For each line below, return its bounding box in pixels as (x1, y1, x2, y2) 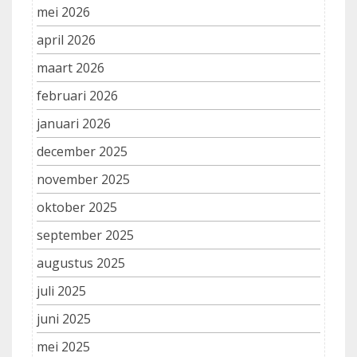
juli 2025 (37, 282, 86, 300)
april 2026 (37, 31, 96, 49)
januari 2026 (37, 115, 111, 133)
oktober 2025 (37, 198, 117, 217)
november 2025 (37, 171, 130, 189)
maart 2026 (37, 59, 104, 77)
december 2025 (37, 143, 127, 161)
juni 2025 (37, 310, 91, 328)
